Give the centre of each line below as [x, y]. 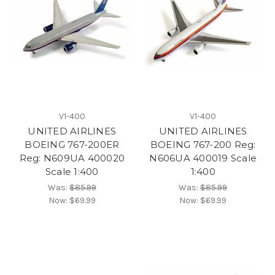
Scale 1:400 [72, 171]
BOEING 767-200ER [72, 144]
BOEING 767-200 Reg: [203, 144]
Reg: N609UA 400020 [72, 158]
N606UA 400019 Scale [203, 158]
